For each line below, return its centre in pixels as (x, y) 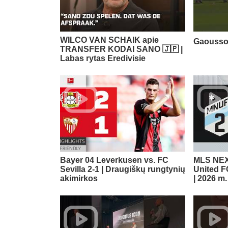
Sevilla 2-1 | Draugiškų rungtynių (123, 169)
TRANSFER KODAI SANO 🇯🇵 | (121, 49)
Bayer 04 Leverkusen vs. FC (114, 160)
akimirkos (79, 179)
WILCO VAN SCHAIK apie (109, 40)
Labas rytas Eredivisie (103, 59)
